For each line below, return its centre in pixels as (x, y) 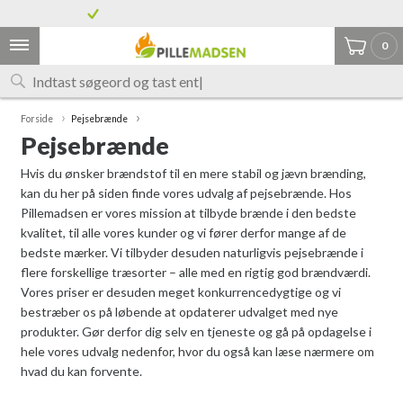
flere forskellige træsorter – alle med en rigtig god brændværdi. (195, 272)
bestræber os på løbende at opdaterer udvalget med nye (179, 312)
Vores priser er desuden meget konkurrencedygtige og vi (180, 292)
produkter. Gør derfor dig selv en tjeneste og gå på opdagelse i (196, 331)
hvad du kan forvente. (81, 371)
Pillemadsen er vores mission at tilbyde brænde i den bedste (188, 213)
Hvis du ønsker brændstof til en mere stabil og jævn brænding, (193, 173)
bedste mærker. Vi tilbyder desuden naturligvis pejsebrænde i (192, 252)
